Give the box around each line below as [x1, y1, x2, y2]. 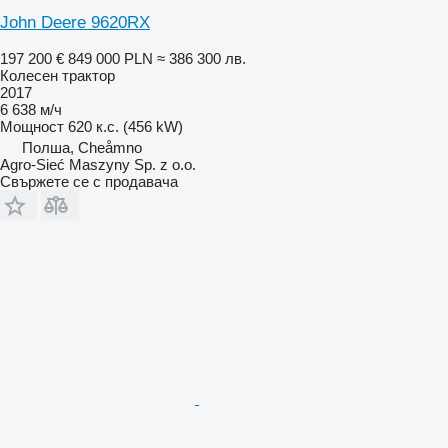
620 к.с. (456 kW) [68, 118, 183, 136]
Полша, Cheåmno [22, 139, 142, 157]
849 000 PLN [68, 50, 153, 68]
